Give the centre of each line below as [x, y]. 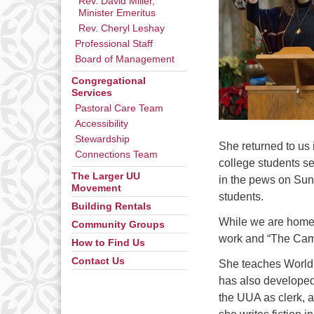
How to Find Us [108, 243]
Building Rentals [111, 206]
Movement [96, 188]
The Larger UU [106, 176]
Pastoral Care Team [119, 108]
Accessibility [102, 124]
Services [92, 93]
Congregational [109, 81]
